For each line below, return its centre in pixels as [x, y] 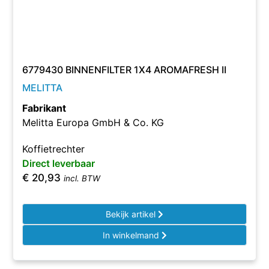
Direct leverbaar [59, 163]
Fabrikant [44, 108]
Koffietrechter [54, 149]
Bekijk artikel [132, 214]
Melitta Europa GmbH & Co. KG [93, 122]
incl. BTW [82, 178]
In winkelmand [132, 235]
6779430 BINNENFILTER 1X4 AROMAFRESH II [125, 70]
